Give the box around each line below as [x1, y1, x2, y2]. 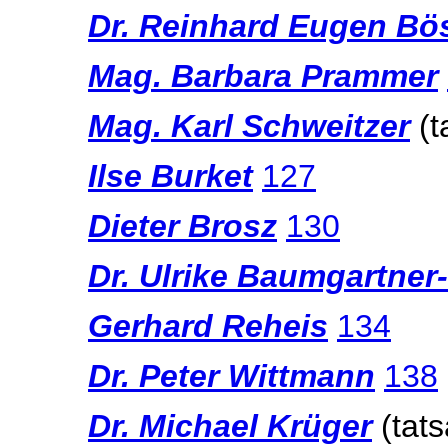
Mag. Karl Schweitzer [88, 108, 410, 144]
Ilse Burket [88, 158, 253, 194]
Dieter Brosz [88, 208, 277, 244]
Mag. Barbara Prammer [88, 58, 438, 94]
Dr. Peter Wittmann [88, 358, 375, 394]
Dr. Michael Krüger [88, 408, 372, 444]
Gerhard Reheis [88, 308, 328, 344]
